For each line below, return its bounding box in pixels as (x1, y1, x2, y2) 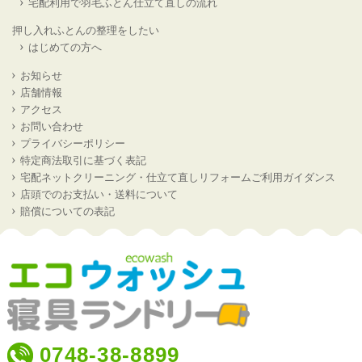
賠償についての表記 (20, 204, 115, 217)
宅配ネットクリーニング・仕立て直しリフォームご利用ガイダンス (20, 170, 335, 183)
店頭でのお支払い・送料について (20, 187, 178, 200)
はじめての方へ (28, 41, 102, 54)
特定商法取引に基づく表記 (20, 154, 146, 166)
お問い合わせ (20, 120, 83, 133)
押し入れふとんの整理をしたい (12, 24, 159, 37)
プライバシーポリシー (20, 137, 125, 149)
